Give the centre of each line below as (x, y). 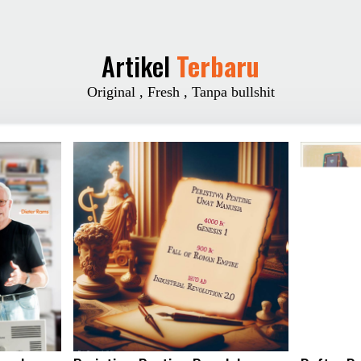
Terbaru (218, 66)
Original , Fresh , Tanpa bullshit (180, 92)
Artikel (139, 66)
